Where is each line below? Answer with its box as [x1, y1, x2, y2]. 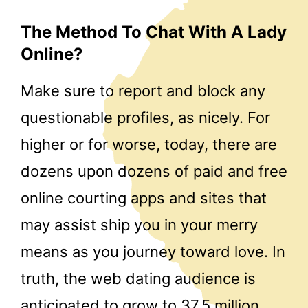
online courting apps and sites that [21, 189, 267, 208]
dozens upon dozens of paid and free [21, 162, 287, 181]
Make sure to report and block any [21, 82, 265, 100]
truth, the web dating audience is [21, 269, 256, 288]
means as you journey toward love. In [21, 243, 285, 261]
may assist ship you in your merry [21, 216, 258, 234]
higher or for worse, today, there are [21, 135, 277, 154]
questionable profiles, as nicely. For [21, 109, 270, 127]
